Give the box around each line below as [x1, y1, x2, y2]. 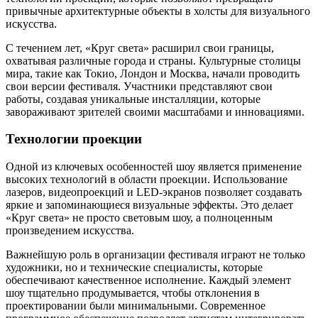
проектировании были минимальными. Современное [6, 300, 265, 312]
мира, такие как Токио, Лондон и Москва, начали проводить [6, 67, 300, 79]
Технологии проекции [6, 131, 142, 147]
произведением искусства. [6, 224, 134, 237]
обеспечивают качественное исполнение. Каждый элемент [6, 274, 291, 287]
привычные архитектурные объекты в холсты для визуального [6, 4, 310, 17]
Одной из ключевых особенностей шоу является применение [6, 160, 302, 173]
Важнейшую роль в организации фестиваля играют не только [6, 248, 305, 261]
